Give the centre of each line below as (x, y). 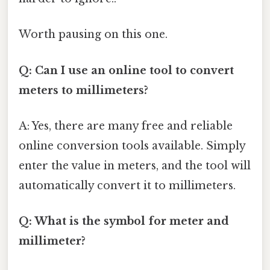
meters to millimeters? (83, 90)
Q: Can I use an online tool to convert (126, 70)
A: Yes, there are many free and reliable (126, 126)
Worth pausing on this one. (93, 35)
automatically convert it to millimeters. (127, 185)
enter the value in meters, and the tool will (135, 165)
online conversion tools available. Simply (132, 146)
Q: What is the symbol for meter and (124, 221)
